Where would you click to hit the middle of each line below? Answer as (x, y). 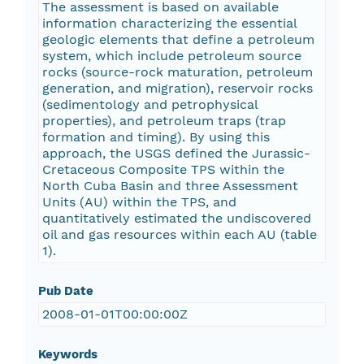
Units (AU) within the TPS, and (139, 202)
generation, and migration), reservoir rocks (177, 89)
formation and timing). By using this (156, 137)
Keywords (67, 355)
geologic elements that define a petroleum (178, 40)
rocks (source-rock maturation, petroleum (177, 72)
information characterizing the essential (169, 24)
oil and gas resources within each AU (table (179, 235)
